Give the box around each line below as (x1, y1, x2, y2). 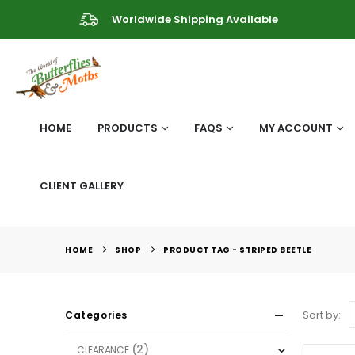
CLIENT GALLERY (40, 178, 124, 193)
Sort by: (303, 307, 341, 323)
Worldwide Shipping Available (111, 12, 278, 28)
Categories (65, 308, 128, 322)
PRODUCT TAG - (163, 244, 239, 256)
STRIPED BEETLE (239, 244, 311, 256)
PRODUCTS (97, 120, 158, 136)
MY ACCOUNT (259, 120, 333, 136)
